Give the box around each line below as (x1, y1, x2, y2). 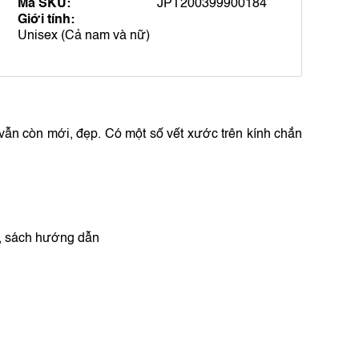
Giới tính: (18, 14, 75, 26)
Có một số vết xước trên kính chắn (104, 128, 303, 141)
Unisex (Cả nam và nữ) (18, 30, 150, 42)
